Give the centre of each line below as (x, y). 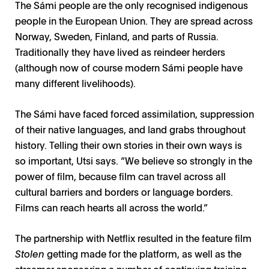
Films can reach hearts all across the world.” (111, 207)
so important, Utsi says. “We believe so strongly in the (134, 160)
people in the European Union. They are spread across (134, 20)
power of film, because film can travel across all (120, 176)
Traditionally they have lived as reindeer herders (120, 51)
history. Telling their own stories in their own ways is (128, 144)
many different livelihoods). (75, 83)
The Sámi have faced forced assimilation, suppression (134, 113)
